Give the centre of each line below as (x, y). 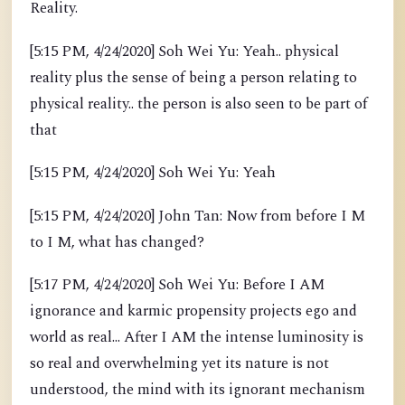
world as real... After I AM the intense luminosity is (197, 338)
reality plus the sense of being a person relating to (193, 78)
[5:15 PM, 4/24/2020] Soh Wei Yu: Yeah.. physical (184, 52)
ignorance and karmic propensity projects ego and (193, 311)
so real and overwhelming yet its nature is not (179, 364)
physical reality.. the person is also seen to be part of (199, 104)
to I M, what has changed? (117, 242)
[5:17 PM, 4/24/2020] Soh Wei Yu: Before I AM (177, 285)
